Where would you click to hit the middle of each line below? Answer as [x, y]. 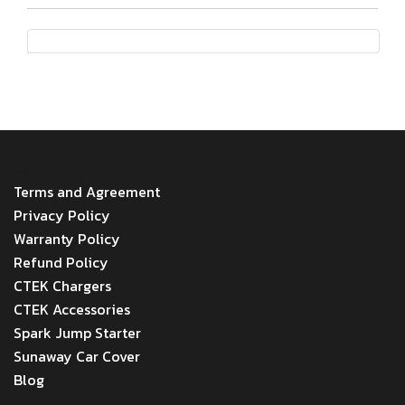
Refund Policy [61, 262]
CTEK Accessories [72, 309]
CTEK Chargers [62, 286]
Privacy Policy [62, 215]
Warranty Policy [67, 239]
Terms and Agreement [87, 192]
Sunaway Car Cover [77, 356]
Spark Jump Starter [77, 333]
